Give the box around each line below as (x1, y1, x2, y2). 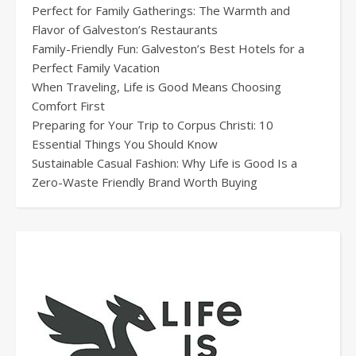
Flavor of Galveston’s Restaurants (32, 21, 218, 38)
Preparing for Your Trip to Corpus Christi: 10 (32, 117, 273, 133)
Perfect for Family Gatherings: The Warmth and (32, 2, 290, 19)
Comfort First (32, 98, 105, 114)
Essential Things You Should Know (32, 136, 218, 153)
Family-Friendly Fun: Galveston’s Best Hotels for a (32, 41, 304, 57)
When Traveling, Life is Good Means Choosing (32, 79, 281, 95)
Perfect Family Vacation (32, 60, 160, 76)
